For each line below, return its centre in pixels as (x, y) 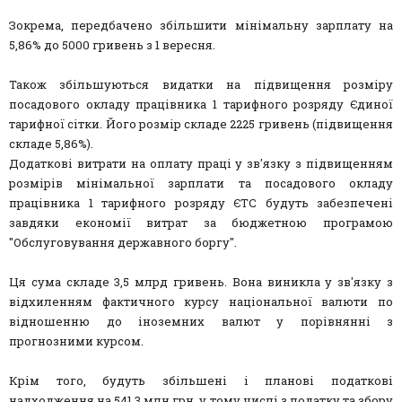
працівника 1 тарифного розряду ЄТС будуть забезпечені (201, 203)
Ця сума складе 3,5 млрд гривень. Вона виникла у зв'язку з (201, 282)
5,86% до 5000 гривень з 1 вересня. (112, 45)
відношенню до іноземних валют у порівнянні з (201, 322)
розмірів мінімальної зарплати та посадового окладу (201, 184)
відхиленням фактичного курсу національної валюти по (201, 302)
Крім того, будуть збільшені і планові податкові (201, 381)
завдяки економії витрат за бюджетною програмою (201, 223)
